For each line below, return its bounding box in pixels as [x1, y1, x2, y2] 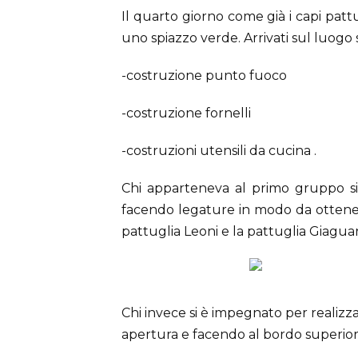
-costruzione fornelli [121, 105, 251, 121]
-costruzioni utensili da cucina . [121, 143, 316, 159]
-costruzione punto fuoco [121, 68, 287, 84]
